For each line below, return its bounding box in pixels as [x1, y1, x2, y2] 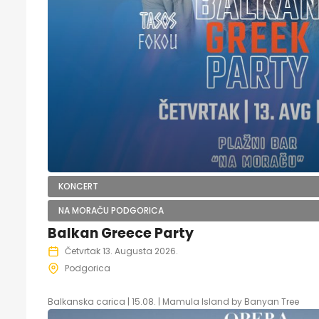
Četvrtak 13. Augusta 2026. [65, 245, 178, 257]
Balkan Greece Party [48, 224, 194, 243]
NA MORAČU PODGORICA [58, 204, 164, 216]
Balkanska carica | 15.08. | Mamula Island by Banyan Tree [48, 296, 299, 308]
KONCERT [58, 180, 98, 192]
